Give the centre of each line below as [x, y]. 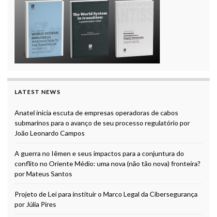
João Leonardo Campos [50, 133]
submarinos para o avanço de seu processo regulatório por [102, 123]
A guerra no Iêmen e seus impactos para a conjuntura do [99, 154]
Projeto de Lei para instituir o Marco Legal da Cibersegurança [106, 194]
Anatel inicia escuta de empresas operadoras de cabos [96, 113]
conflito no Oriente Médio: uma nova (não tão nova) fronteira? [108, 164]
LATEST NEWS [38, 92]
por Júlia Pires [35, 204]
